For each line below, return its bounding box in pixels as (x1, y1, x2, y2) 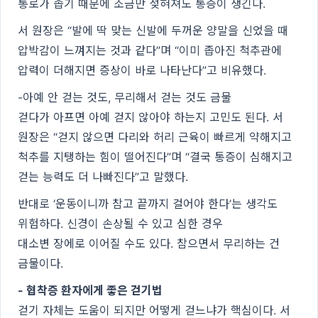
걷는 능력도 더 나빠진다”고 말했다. (18, 169, 188, 184)
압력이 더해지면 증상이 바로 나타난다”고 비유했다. (18, 62, 266, 77)
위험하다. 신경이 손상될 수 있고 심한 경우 (18, 216, 223, 231)
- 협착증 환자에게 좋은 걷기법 (18, 283, 163, 297)
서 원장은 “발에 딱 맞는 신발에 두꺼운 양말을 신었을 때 (18, 23, 288, 38)
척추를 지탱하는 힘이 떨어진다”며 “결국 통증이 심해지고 (18, 149, 292, 164)
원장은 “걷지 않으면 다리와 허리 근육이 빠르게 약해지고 (18, 129, 292, 144)
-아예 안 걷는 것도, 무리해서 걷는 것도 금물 (18, 89, 231, 104)
